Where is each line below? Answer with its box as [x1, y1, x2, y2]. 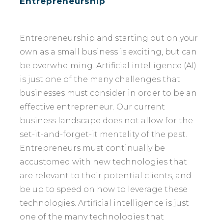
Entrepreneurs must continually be [20, 143, 165, 153]
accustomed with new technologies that [20, 157, 187, 166]
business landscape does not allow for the [20, 116, 193, 125]
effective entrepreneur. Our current [20, 102, 165, 111]
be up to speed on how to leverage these [20, 185, 188, 194]
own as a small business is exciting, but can [20, 47, 197, 56]
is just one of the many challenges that [20, 75, 180, 84]
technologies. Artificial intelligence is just [20, 198, 189, 208]
